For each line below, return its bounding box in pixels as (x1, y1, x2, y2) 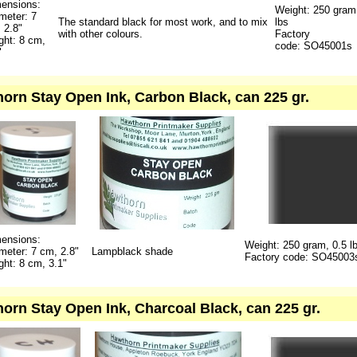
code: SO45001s (274, 40, 352, 52)
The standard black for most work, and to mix (57, 16, 268, 28)
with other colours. (57, 28, 143, 40)
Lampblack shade (91, 245, 173, 257)
